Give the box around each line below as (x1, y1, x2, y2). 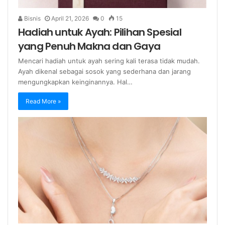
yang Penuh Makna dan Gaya (18, 39, 160, 53)
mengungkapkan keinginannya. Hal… (18, 77, 133, 86)
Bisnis (23, 14, 41, 22)
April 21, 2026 (51, 14, 89, 22)
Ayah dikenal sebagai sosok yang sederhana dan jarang (18, 67, 191, 75)
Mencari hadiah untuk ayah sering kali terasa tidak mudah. (18, 56, 200, 65)
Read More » (26, 97, 61, 105)
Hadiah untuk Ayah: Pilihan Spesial (18, 25, 181, 39)
